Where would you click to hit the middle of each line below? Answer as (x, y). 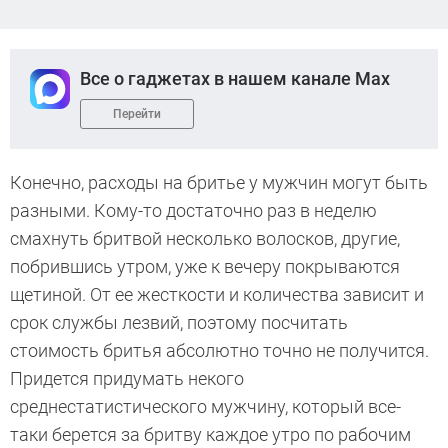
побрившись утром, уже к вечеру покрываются (205, 267)
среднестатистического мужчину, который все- (205, 407)
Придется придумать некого (127, 379)
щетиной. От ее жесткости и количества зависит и (217, 295)
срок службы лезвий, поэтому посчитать (179, 323)
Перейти (137, 114)
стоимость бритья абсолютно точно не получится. (219, 351)
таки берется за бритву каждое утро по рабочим (210, 435)
